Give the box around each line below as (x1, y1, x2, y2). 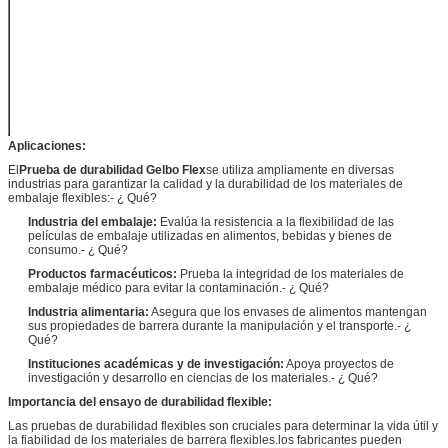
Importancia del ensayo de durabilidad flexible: (8, 394, 272, 409)
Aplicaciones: (8, 138, 86, 153)
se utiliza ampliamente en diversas (206, 162, 394, 177)
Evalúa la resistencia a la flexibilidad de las (160, 214, 394, 229)
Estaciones (23, 26, 96, 43)
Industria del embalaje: (28, 214, 157, 229)
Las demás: (121, 62, 198, 79)
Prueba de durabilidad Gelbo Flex (19, 162, 206, 177)
